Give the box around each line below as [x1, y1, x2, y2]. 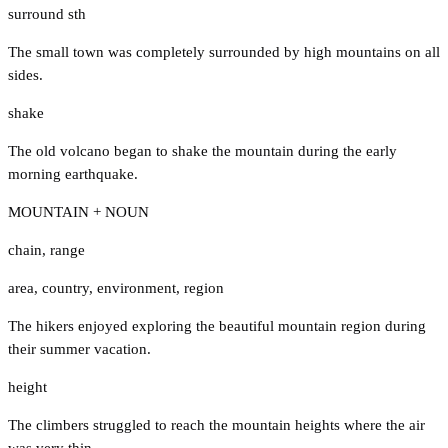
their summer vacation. [8, 340, 151, 357]
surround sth [8, 5, 86, 22]
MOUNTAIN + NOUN [8, 203, 149, 220]
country [42, 279, 89, 296]
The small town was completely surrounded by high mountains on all [8, 43, 440, 60]
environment [97, 279, 176, 296]
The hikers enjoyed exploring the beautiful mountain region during [8, 317, 426, 334]
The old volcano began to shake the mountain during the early [8, 142, 397, 159]
